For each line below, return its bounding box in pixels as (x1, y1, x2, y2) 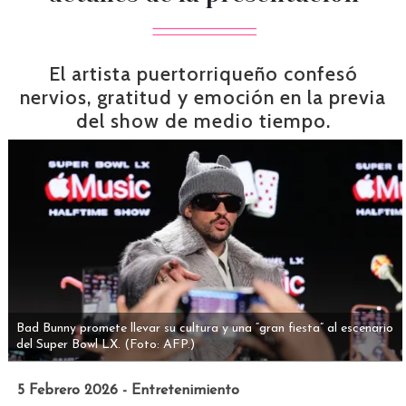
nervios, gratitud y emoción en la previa (20, 85, 386, 109)
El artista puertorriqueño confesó (48, 62, 358, 85)
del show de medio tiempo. (75, 109, 331, 132)
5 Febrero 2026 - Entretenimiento (16, 382, 239, 398)
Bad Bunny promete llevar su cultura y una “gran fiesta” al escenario (15, 321, 393, 335)
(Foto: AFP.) (123, 337, 195, 352)
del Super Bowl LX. (15, 337, 121, 352)
